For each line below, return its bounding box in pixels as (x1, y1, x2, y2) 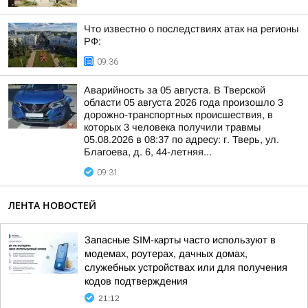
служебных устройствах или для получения (85, 262, 287, 273)
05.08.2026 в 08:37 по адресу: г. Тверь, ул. (84, 134, 279, 145)
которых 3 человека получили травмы (84, 122, 261, 133)
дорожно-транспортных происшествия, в (84, 109, 273, 120)
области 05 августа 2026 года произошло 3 (84, 97, 283, 108)
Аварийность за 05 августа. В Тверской (84, 85, 265, 96)
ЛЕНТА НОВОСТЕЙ (8, 199, 96, 212)
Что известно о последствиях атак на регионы (84, 23, 298, 34)
